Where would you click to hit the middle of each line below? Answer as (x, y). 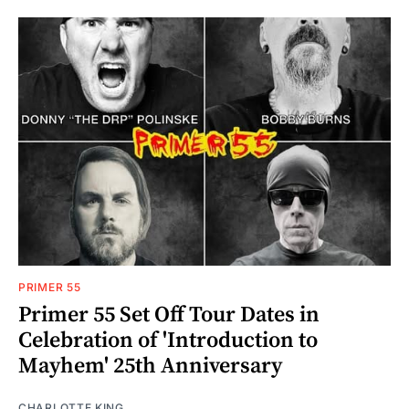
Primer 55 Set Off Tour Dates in (169, 315)
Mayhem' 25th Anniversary (151, 366)
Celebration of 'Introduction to (168, 340)
